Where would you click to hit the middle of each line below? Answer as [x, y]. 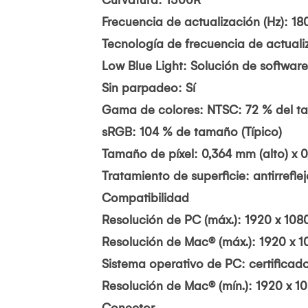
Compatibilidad [145, 198]
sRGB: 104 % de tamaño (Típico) [192, 132]
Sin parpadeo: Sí [148, 88]
